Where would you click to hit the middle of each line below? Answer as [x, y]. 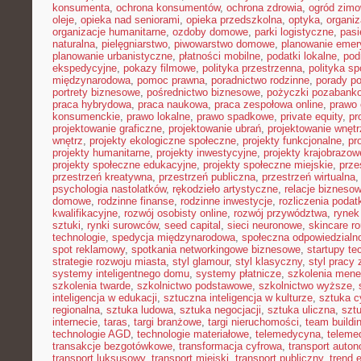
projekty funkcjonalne [292, 141]
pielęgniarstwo [135, 44]
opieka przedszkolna [234, 20]
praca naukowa [173, 104]
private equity [311, 116]
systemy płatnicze [239, 274]
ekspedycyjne [85, 68]
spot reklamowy [89, 249]
